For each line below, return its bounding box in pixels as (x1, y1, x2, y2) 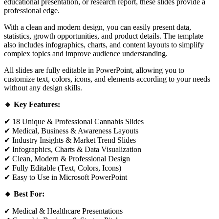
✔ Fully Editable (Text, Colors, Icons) (4, 164, 121, 173)
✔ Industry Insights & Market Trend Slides (4, 136, 136, 145)
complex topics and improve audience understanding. (4, 49, 168, 58)
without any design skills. (4, 84, 82, 92)
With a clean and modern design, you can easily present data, (4, 23, 191, 32)
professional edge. (4, 6, 60, 15)
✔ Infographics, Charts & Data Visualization (4, 145, 141, 154)
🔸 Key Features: (4, 100, 60, 109)
